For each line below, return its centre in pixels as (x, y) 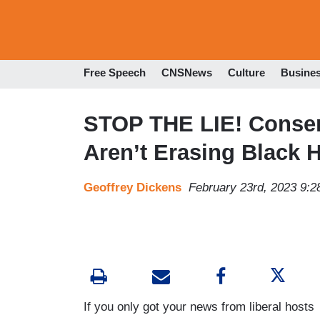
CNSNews (187, 73)
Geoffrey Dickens (132, 187)
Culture (246, 73)
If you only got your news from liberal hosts (199, 306)
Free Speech (115, 73)
